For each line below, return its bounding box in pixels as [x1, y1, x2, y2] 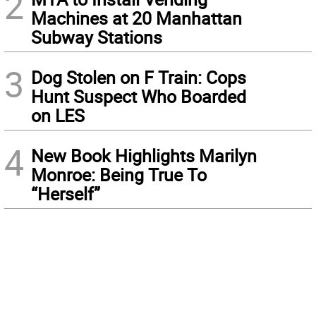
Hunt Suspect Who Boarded [31, 85, 246, 109]
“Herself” [31, 182, 100, 206]
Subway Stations [31, 25, 162, 49]
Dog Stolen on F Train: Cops [31, 66, 246, 90]
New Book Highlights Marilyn [31, 144, 257, 168]
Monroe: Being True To [31, 163, 207, 187]
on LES [31, 104, 85, 128]
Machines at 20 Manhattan [31, 6, 242, 30]
